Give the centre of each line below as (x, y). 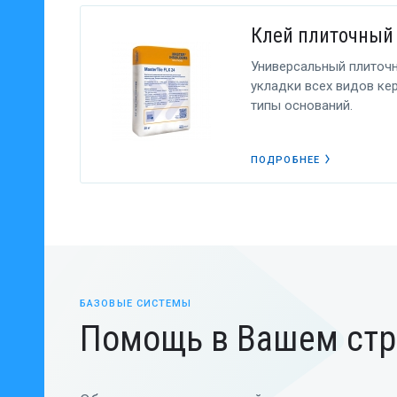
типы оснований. (302, 105)
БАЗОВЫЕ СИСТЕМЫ (136, 304)
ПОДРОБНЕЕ (285, 160)
